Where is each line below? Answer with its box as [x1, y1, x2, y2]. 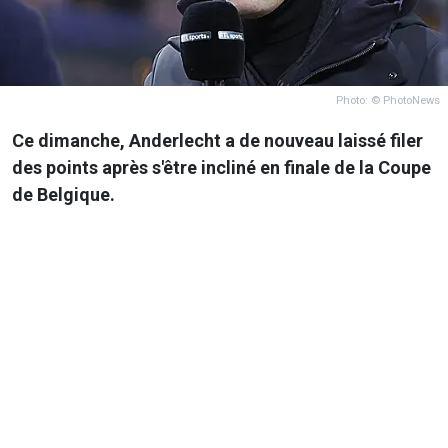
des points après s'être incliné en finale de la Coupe [12, 156, 431, 178]
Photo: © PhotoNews [336, 93, 440, 107]
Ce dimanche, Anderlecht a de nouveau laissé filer [12, 129, 423, 151]
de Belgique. [12, 183, 119, 205]
